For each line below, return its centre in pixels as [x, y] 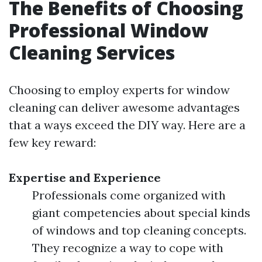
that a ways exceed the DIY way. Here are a [127, 125]
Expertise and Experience [85, 177]
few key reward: [52, 142]
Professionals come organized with [129, 195]
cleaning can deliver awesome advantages [124, 107]
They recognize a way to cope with [128, 248]
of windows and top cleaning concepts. [139, 230]
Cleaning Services [92, 52]
